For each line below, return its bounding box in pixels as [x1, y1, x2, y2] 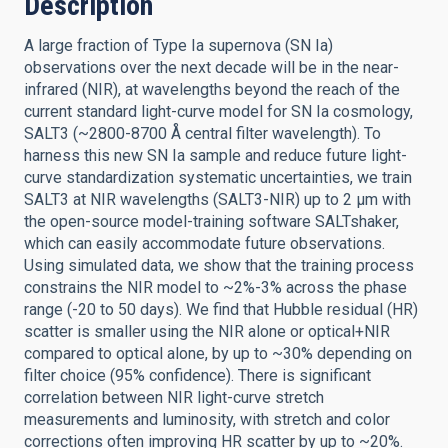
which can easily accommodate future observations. [24, 234, 385, 253]
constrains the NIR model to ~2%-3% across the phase [24, 278, 407, 297]
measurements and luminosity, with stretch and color [24, 410, 390, 429]
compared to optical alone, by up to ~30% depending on [24, 344, 412, 363]
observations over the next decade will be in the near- [24, 58, 399, 77]
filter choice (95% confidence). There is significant [24, 366, 371, 385]
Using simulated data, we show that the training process [24, 256, 414, 275]
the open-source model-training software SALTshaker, [24, 212, 399, 231]
